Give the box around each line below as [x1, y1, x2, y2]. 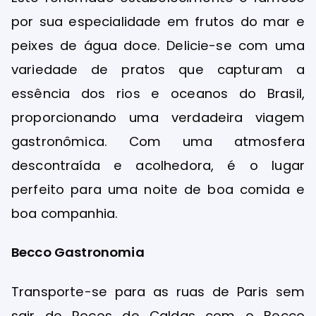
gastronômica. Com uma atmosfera [11, 133, 305, 151]
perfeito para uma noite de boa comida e [11, 181, 305, 199]
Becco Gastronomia [11, 243, 147, 262]
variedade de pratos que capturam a [11, 61, 305, 79]
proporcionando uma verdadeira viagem [11, 109, 305, 127]
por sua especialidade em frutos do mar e [11, 13, 305, 31]
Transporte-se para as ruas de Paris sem [11, 282, 305, 300]
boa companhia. [11, 205, 119, 223]
